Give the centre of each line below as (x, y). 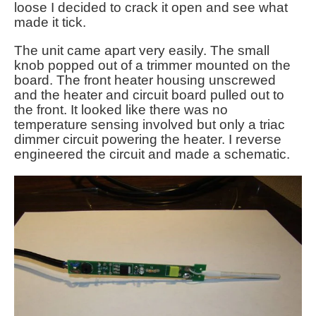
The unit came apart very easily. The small (142, 50)
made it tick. (50, 22)
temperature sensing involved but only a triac (150, 124)
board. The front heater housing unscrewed (145, 80)
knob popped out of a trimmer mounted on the (152, 65)
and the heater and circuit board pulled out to (149, 95)
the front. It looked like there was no (121, 110)
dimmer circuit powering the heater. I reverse (148, 139)
